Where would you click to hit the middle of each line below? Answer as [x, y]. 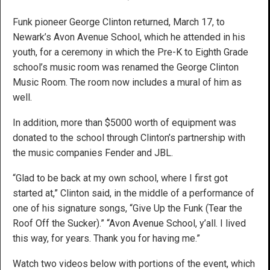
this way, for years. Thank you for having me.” [106, 238]
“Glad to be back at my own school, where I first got [120, 178]
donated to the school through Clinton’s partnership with [129, 137]
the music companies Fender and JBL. [93, 152]
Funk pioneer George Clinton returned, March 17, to [119, 22]
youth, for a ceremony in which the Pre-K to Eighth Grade [130, 52]
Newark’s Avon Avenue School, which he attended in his [129, 37]
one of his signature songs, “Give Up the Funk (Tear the [127, 208]
